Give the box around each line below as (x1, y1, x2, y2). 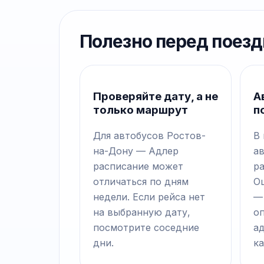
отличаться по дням (93, 175, 189, 187)
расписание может (93, 160, 183, 172)
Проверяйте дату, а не (93, 90, 218, 104)
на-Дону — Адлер (93, 144, 179, 157)
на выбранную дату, (93, 206, 190, 218)
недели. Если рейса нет (93, 190, 205, 203)
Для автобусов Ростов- (93, 129, 206, 141)
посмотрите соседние (93, 221, 199, 233)
